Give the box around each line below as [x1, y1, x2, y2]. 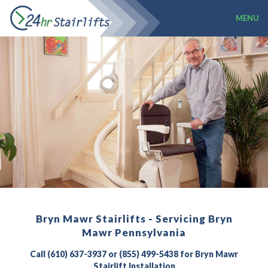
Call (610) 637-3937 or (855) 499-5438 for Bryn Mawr [30, 249, 238, 259]
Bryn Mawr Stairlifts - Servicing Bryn [35, 212, 233, 225]
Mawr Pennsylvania [82, 226, 186, 239]
